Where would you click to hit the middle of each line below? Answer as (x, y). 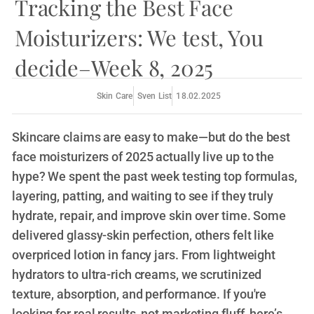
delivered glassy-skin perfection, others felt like (143, 235)
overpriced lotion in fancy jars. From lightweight (144, 255)
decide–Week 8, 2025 (114, 67)
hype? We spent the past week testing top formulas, (155, 176)
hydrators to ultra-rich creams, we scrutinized (137, 274)
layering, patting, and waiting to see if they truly (143, 196)
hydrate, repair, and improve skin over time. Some (149, 216)
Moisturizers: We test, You (139, 37)
